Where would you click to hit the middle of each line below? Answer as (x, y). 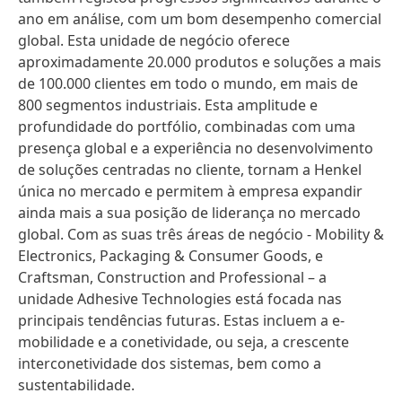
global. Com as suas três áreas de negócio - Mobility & (201, 234)
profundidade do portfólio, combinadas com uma (187, 127)
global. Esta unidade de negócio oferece (154, 40)
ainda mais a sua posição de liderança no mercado (189, 213)
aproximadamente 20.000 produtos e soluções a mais (200, 62)
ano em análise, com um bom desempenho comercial (200, 19)
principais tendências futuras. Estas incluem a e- (181, 320)
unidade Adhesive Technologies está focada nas (180, 299)
